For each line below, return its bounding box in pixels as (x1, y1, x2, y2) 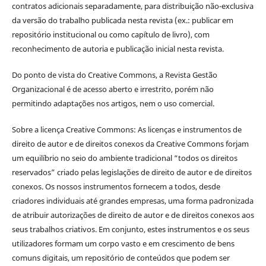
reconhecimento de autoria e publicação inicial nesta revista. (11, 43, 224, 54)
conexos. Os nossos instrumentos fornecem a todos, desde (11, 180, 220, 192)
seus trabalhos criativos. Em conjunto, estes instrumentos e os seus (11, 223, 249, 235)
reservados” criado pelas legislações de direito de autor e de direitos (11, 166, 252, 178)
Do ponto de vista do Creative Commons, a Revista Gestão (11, 69, 217, 80)
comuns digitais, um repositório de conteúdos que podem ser (11, 252, 230, 263)
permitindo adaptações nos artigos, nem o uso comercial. (11, 97, 214, 109)
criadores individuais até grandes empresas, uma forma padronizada (11, 195, 254, 206)
